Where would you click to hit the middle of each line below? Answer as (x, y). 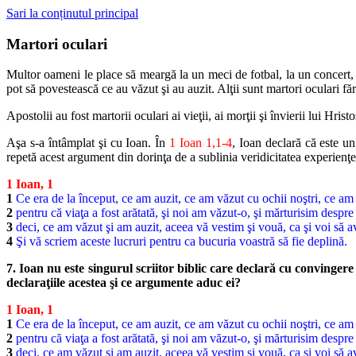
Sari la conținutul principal (72, 13)
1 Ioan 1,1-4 (201, 143)
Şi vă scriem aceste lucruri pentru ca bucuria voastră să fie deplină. (182, 242)
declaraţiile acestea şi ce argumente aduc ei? (124, 283)
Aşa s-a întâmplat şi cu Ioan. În (88, 143)
